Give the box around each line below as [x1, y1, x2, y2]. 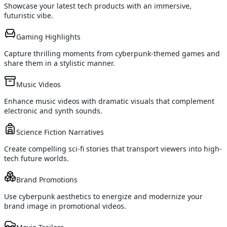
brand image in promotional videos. [4, 201, 126, 211]
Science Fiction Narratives [16, 127, 104, 137]
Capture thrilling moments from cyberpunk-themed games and [4, 49, 220, 59]
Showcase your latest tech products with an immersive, [4, 1, 192, 11]
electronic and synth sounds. [4, 106, 102, 116]
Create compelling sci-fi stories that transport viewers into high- [4, 144, 222, 154]
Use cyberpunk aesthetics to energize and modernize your [4, 192, 203, 202]
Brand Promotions [16, 175, 78, 185]
